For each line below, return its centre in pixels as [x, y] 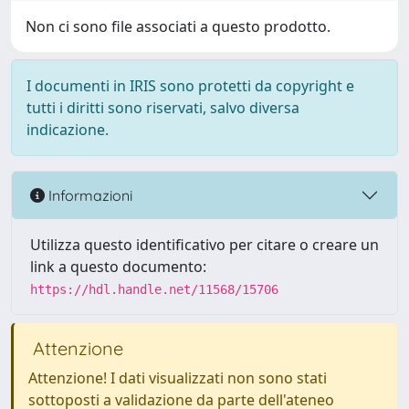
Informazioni [89, 195]
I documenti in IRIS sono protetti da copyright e [190, 86]
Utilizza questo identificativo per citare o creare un [204, 245]
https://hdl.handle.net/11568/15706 [154, 289]
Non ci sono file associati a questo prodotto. [178, 26]
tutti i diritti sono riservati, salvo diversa [163, 108]
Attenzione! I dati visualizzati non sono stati [178, 378]
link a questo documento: [118, 267]
